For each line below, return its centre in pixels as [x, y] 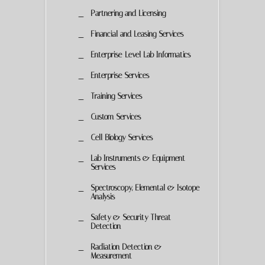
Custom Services [116, 117]
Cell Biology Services [122, 137]
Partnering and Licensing [128, 13]
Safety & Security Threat [131, 217]
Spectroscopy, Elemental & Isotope [145, 188]
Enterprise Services [120, 75]
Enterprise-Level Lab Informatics [140, 54]
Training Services [116, 96]
